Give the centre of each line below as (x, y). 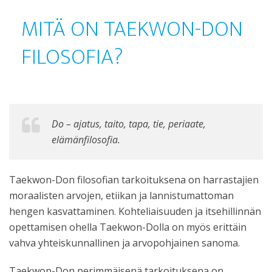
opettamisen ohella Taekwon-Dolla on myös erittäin (128, 227)
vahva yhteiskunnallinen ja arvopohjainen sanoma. (124, 243)
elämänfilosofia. (86, 140)
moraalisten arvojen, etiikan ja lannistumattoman (121, 195)
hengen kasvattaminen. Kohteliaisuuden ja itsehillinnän (135, 211)
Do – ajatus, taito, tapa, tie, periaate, (129, 124)
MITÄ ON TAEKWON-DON (132, 29)
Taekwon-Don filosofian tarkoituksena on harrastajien (134, 180)
